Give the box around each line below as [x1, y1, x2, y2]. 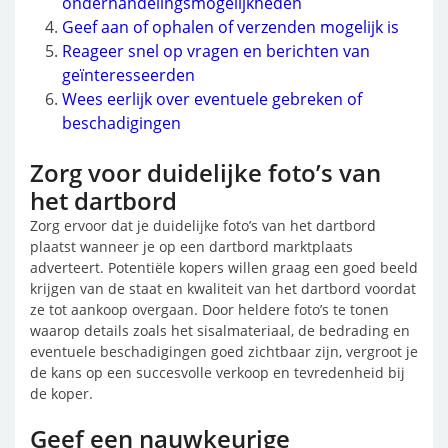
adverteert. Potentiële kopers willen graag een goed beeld [30, 258, 418, 277]
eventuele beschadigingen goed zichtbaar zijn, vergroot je [30, 342, 418, 361]
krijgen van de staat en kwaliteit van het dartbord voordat [30, 279, 416, 298]
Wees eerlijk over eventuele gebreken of [62, 88, 362, 110]
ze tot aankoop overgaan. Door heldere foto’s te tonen [30, 300, 389, 319]
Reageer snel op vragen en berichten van [62, 40, 370, 62]
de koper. [30, 384, 93, 403]
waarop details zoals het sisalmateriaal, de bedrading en [30, 321, 410, 340]
